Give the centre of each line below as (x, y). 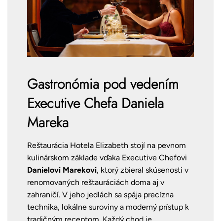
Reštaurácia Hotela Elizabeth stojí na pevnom (107, 146)
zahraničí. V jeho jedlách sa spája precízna (100, 195)
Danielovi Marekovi (62, 170)
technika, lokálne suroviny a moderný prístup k (108, 207)
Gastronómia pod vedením (103, 84)
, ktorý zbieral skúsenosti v (143, 170)
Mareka (48, 123)
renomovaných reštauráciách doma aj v (96, 183)
